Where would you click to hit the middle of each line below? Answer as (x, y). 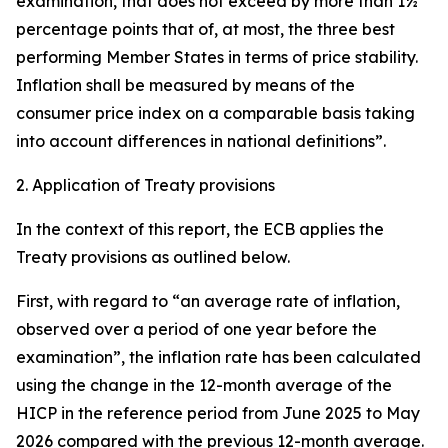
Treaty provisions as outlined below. (153, 257)
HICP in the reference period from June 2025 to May (218, 413)
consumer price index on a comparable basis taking (215, 113)
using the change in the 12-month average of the (204, 385)
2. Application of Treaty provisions (145, 185)
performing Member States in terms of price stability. (217, 57)
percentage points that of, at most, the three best (205, 29)
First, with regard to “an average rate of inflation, (208, 301)
